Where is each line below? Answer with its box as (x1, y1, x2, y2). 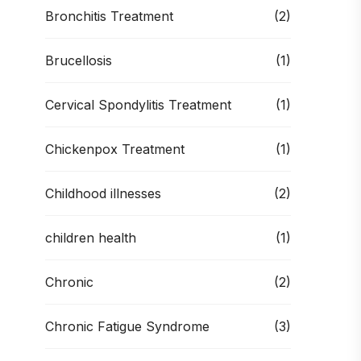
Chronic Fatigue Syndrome (45, 318, 210, 334)
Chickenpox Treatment (45, 141, 185, 157)
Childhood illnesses (45, 185, 161, 201)
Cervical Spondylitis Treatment (45, 97, 231, 113)
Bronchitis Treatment (45, 8, 173, 24)
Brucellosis (45, 52, 112, 68)
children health (45, 230, 136, 246)
